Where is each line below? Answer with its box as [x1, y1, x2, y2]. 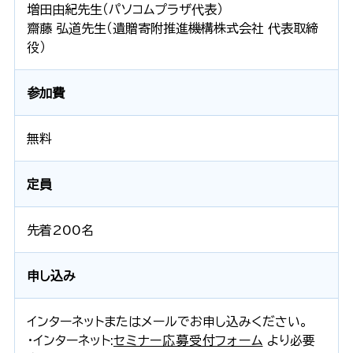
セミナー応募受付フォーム [113, 333, 263, 347]
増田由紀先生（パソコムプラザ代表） [26, 2, 223, 16]
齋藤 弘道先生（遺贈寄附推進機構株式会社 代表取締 [26, 21, 318, 35]
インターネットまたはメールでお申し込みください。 [26, 314, 308, 328]
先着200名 [26, 223, 94, 236]
